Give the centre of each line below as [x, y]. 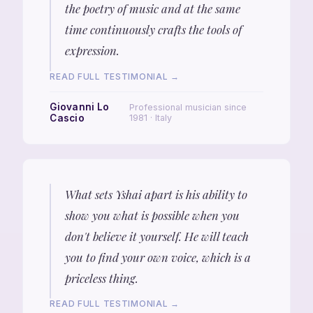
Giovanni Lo [80, 107]
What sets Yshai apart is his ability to [156, 194]
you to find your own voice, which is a [158, 257]
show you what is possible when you [152, 215]
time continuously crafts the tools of [153, 30]
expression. [92, 51]
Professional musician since [188, 107]
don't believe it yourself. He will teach [156, 236]
